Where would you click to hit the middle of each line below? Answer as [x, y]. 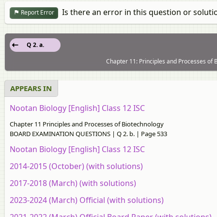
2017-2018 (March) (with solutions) [73, 183]
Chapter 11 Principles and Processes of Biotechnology [87, 124]
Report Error [37, 13]
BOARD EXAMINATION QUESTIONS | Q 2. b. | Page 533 [88, 133]
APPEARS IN [31, 88]
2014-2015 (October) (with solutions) [76, 166]
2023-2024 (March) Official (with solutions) [87, 200]
